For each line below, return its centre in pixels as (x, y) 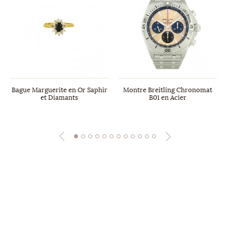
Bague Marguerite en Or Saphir (59, 90)
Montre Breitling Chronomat (168, 90)
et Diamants (59, 98)
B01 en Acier (168, 98)
